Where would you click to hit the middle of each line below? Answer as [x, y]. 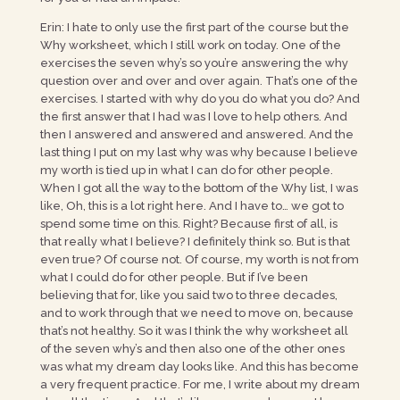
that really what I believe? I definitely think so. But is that [195, 242]
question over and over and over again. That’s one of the [199, 81]
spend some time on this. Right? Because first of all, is [188, 224]
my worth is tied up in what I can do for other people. [186, 170]
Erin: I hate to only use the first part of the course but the [194, 27]
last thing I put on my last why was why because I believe [199, 152]
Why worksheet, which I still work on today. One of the [190, 45]
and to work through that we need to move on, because [196, 313]
